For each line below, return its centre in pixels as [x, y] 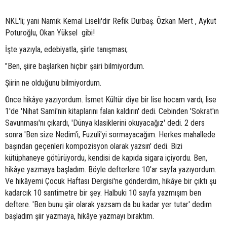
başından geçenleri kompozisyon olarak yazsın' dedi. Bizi [94, 146]
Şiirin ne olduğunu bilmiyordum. [53, 83]
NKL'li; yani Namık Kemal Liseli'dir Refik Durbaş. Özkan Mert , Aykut [111, 21]
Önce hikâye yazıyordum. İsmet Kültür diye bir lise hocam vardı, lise [111, 100]
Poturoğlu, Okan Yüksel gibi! [50, 33]
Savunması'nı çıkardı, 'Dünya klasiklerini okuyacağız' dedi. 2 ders [105, 123]
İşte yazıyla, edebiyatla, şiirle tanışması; [66, 49]
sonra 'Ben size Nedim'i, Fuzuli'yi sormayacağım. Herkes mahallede [110, 135]
